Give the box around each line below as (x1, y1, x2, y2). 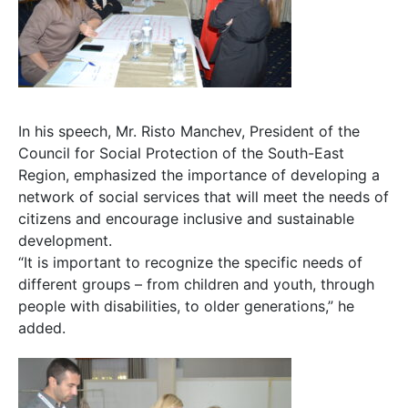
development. (18, 230, 112, 250)
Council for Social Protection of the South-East (18, 143, 344, 162)
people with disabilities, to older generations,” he (18, 296, 354, 315)
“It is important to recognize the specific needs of (18, 252, 362, 271)
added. (18, 318, 66, 337)
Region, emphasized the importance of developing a (18, 165, 380, 184)
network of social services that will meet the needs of (18, 187, 389, 206)
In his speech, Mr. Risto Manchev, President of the (18, 121, 360, 140)
